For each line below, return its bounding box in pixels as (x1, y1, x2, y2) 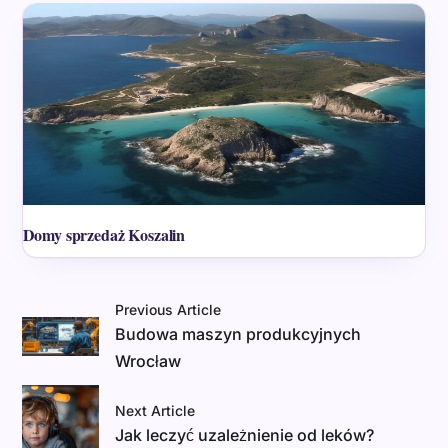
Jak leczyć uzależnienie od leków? (115, 424, 375, 445)
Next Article (115, 401, 196, 419)
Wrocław (115, 351, 182, 371)
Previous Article (115, 301, 222, 318)
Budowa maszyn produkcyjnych (115, 324, 362, 344)
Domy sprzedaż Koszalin (22, 223, 186, 246)
